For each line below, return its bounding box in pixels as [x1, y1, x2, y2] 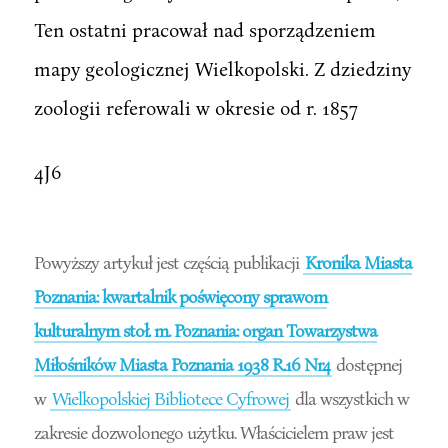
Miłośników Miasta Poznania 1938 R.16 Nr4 [33, 352, 330, 375]
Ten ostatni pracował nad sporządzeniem [33, 17, 376, 41]
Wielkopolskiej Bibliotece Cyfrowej [51, 386, 289, 409]
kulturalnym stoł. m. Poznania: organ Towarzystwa [33, 318, 377, 341]
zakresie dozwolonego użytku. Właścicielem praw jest [33, 420, 394, 443]
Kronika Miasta [304, 250, 412, 273]
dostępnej [331, 352, 402, 375]
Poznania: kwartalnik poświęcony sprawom [33, 284, 327, 307]
